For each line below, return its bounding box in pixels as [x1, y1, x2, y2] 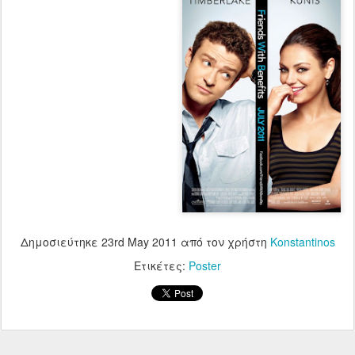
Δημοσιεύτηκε [20, 233, 101, 250]
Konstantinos [269, 233, 335, 250]
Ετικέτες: [134, 257, 189, 273]
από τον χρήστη [177, 233, 270, 250]
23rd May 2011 [101, 233, 177, 250]
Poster [189, 257, 221, 273]
